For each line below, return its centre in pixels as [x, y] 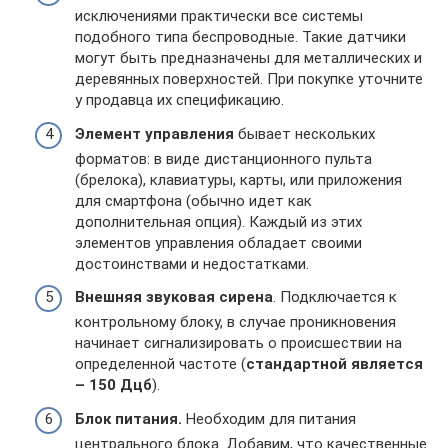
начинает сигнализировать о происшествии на [238, 343]
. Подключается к [335, 297]
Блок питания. [128, 418]
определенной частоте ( [160, 364]
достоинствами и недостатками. [192, 263]
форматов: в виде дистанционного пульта [223, 158]
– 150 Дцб [113, 385]
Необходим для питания [269, 418]
